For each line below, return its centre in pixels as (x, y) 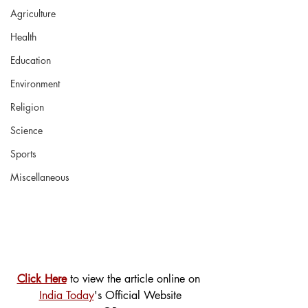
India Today (66, 295)
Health (23, 37)
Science (26, 130)
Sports (23, 154)
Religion (27, 107)
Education (31, 60)
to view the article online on (135, 278)
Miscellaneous (40, 177)
